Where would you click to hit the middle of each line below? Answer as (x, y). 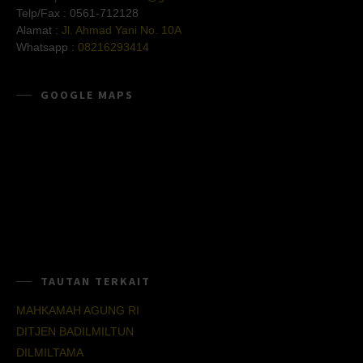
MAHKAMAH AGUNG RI (78, 310)
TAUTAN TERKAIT (96, 281)
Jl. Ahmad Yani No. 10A (122, 30)
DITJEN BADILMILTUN (75, 331)
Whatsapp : (47, 47)
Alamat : (39, 30)
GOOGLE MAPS (87, 94)
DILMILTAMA (50, 352)
